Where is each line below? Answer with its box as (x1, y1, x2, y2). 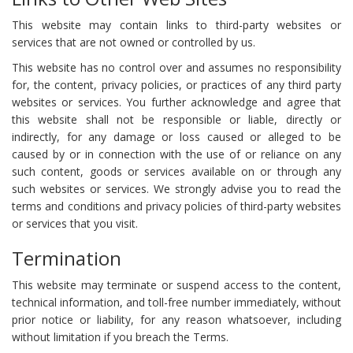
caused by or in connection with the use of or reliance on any (12, 146, 341, 162)
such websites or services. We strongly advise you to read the (12, 180, 341, 196)
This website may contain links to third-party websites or (12, 17, 341, 32)
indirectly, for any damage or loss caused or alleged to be (12, 128, 341, 144)
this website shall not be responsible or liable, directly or (12, 111, 341, 127)
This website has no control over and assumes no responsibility (12, 59, 341, 75)
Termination (12, 244, 121, 271)
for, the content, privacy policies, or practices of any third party (12, 76, 341, 92)
